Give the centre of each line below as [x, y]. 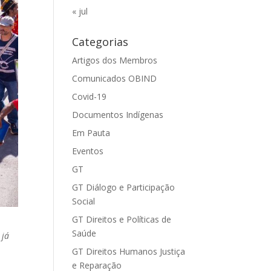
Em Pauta [91, 133]
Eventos [88, 151]
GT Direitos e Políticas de [122, 219]
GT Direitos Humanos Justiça [129, 251]
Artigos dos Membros [115, 60]
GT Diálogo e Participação [124, 187]
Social [84, 201]
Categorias [100, 42]
